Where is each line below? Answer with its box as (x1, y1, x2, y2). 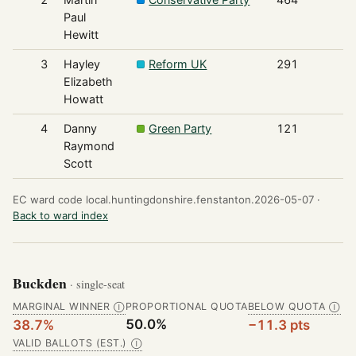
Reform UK (149, 56, 207, 71)
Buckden (13, 273, 70, 294)
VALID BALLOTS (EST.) (13, 337, 127, 350)
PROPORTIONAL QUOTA (125, 300, 248, 313)
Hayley (63, 56, 100, 71)
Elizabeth (63, 74, 113, 88)
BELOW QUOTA (247, 300, 326, 313)
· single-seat (70, 277, 125, 292)
